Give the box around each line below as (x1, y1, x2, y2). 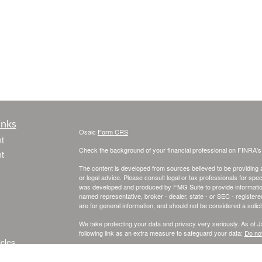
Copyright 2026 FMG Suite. (78, 246, 156, 256)
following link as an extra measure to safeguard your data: (78, 228, 244, 237)
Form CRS (97, 127, 128, 136)
